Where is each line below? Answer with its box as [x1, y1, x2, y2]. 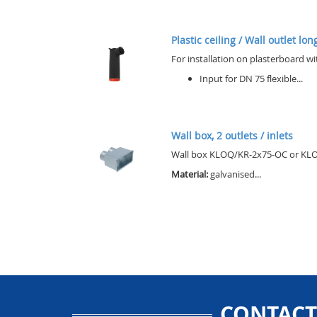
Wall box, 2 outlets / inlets [171, 129, 293, 142]
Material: [171, 168, 210, 180]
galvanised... [210, 168, 261, 180]
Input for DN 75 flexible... [200, 72, 303, 85]
